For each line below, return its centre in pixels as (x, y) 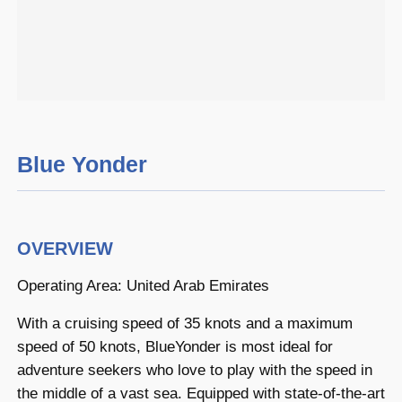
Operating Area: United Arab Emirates (143, 285)
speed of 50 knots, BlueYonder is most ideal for (175, 347)
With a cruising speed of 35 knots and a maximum (184, 324)
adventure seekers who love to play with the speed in (194, 371)
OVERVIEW (65, 248)
